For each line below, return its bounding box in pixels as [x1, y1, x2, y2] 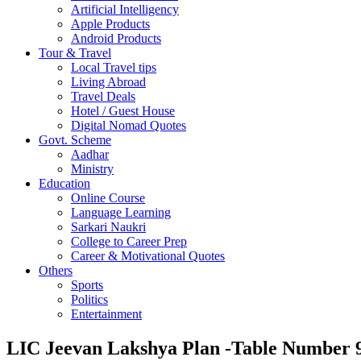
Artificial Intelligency [71, 2, 179, 16]
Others [39, 263, 73, 277]
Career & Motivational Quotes [71, 248, 225, 263]
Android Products [71, 31, 161, 45]
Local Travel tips [71, 60, 156, 74]
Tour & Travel [39, 45, 111, 60]
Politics [71, 292, 108, 306]
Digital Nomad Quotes [71, 118, 186, 132]
